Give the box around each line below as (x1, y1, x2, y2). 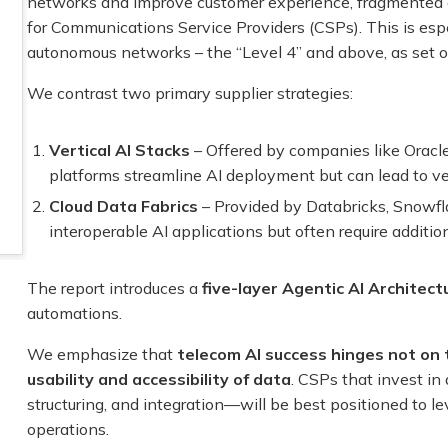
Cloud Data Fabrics (49, 196, 199, 217)
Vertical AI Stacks (49, 139, 191, 160)
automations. (26, 303, 122, 324)
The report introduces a (26, 278, 202, 299)
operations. (26, 419, 109, 440)
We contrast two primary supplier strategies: (26, 82, 353, 103)
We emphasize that (26, 344, 177, 365)
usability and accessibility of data (26, 369, 291, 390)
